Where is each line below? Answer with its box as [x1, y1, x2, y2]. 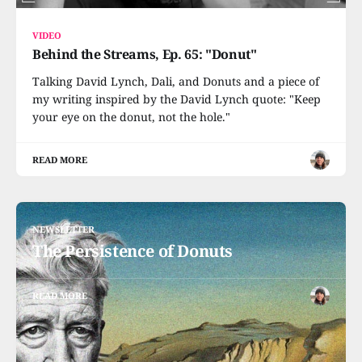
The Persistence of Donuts [32, 240, 233, 262]
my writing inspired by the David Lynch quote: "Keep [32, 91, 321, 107]
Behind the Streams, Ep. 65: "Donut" [32, 45, 257, 63]
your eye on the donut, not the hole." [32, 109, 230, 124]
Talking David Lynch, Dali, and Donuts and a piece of [32, 74, 319, 89]
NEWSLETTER [32, 223, 95, 235]
